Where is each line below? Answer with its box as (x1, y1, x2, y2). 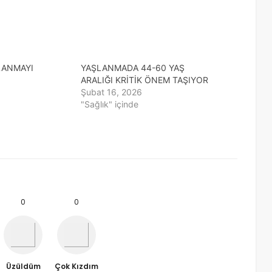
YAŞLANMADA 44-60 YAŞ (81, 63, 185, 73)
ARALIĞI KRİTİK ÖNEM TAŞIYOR (81, 75, 209, 86)
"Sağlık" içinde (81, 99, 139, 110)
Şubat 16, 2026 (81, 87, 143, 98)
